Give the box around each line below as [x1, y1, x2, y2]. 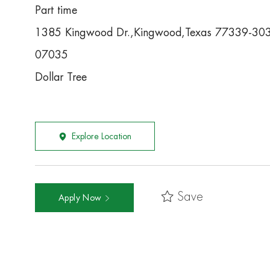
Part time [35, 5, 77, 16]
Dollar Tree [35, 72, 87, 83]
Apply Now [58, 193, 104, 202]
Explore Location [72, 132, 131, 141]
